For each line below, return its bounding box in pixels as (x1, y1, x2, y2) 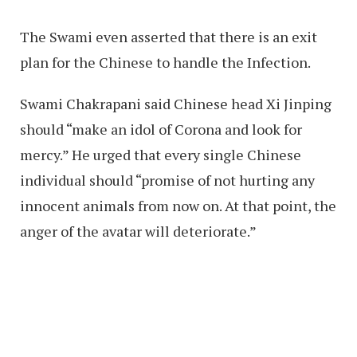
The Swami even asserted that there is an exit (20, 27, 317, 47)
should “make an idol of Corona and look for (20, 120, 302, 139)
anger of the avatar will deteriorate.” (20, 222, 257, 241)
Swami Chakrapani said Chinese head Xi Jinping (20, 94, 331, 114)
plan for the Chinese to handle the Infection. (20, 53, 311, 73)
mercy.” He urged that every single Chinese (20, 145, 301, 165)
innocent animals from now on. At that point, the (20, 196, 336, 216)
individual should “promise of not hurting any (20, 171, 315, 190)
